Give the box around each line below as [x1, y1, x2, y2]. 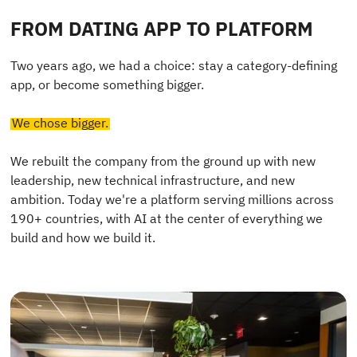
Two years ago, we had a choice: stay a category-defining [10, 57, 338, 73]
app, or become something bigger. [10, 76, 205, 92]
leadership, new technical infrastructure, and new [10, 172, 296, 188]
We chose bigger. [12, 115, 109, 131]
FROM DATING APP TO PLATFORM [10, 16, 314, 41]
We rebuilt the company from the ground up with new [10, 153, 316, 169]
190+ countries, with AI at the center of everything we [10, 210, 324, 226]
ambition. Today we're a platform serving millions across [10, 191, 335, 207]
